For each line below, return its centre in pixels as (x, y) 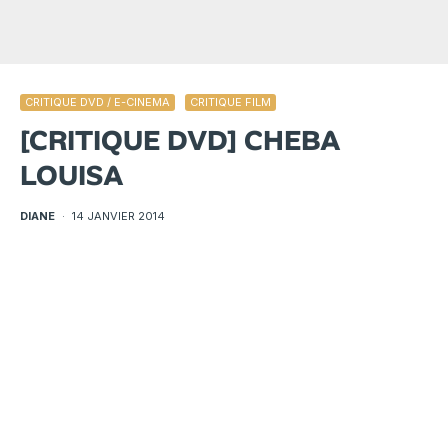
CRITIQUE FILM (230, 102)
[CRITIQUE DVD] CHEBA (180, 141)
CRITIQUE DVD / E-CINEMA (97, 102)
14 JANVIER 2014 (118, 216)
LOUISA (72, 176)
